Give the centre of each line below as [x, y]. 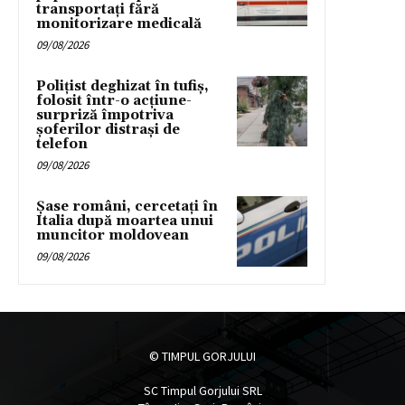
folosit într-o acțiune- [114, 101]
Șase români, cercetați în [127, 207]
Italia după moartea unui [125, 221]
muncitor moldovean [113, 236]
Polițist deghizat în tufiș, [122, 87]
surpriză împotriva [105, 116]
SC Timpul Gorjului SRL [202, 391]
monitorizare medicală [119, 24]
